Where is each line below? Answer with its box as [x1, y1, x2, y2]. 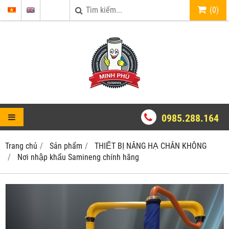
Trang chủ [5, 141, 37, 151]
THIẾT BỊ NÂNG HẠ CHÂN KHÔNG [95, 141, 207, 151]
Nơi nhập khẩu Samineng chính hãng [17, 152, 139, 162]
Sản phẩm [50, 141, 82, 151]
